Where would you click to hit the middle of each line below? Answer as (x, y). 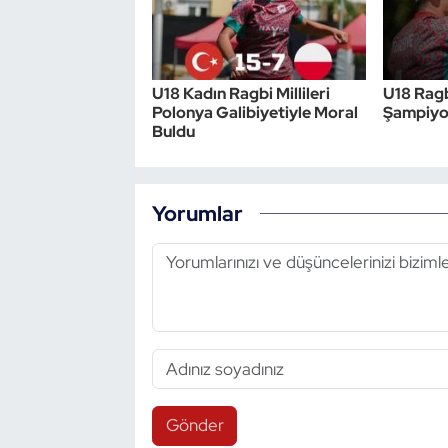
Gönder (194, 425)
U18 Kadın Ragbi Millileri (240, 93)
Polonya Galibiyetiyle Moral (254, 112)
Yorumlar (197, 212)
